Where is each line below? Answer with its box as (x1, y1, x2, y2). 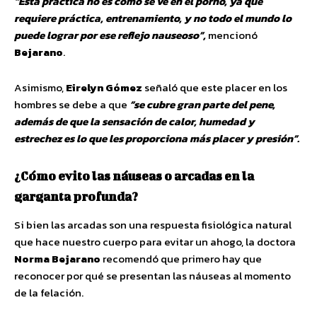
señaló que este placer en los (142, 79, 287, 96)
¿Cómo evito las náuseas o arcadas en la (14, 168, 254, 183)
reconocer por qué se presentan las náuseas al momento (14, 267, 291, 284)
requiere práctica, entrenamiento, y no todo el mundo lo (14, 9, 292, 26)
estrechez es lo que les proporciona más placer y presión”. (14, 129, 299, 146)
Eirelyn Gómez (66, 79, 142, 96)
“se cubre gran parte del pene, (129, 96, 275, 113)
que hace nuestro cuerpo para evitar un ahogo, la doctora (14, 233, 296, 250)
